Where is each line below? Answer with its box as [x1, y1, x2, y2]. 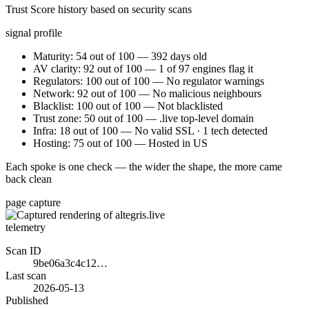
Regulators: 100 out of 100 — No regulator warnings [33, 74, 264, 87]
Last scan [6, 269, 46, 281]
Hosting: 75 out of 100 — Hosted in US [33, 137, 208, 149]
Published [6, 294, 48, 306]
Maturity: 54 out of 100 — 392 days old [33, 50, 207, 62]
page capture [6, 196, 61, 208]
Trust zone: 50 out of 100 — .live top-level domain [33, 112, 254, 124]
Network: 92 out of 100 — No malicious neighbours [33, 87, 261, 99]
